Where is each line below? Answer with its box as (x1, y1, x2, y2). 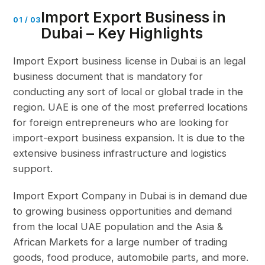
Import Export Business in (40, 8, 226, 26)
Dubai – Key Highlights (40, 24, 203, 42)
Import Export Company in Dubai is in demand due (13, 190, 248, 202)
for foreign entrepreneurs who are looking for (13, 117, 230, 128)
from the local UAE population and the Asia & (13, 221, 224, 232)
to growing (13, 205, 67, 217)
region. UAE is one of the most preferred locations (13, 101, 248, 113)
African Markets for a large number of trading (13, 236, 228, 248)
